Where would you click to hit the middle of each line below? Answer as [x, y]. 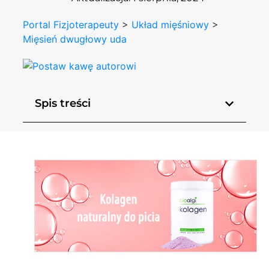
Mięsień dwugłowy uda [75, 39]
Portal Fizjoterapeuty [71, 24]
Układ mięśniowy [171, 24]
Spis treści [63, 104]
